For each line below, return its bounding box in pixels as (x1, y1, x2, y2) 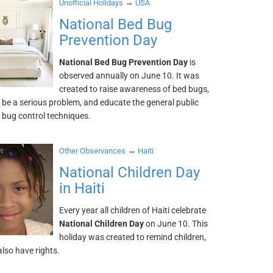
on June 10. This (144, 219, 208, 229)
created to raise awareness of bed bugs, (59, 84, 210, 94)
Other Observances (59, 146, 126, 155)
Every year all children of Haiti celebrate (59, 205, 207, 215)
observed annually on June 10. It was (59, 71, 200, 80)
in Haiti (59, 180, 105, 197)
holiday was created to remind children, (59, 232, 207, 242)
